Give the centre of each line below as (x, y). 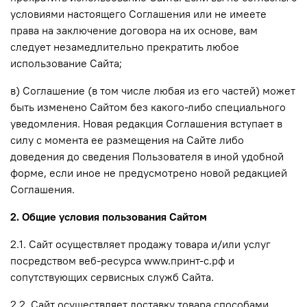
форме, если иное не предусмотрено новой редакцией (149, 172)
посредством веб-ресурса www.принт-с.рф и (122, 260)
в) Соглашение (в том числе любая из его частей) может (153, 90)
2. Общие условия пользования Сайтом (109, 216)
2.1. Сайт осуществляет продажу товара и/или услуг (140, 244)
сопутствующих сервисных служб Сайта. (112, 277)
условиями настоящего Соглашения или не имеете (138, 13)
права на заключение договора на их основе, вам (134, 30)
